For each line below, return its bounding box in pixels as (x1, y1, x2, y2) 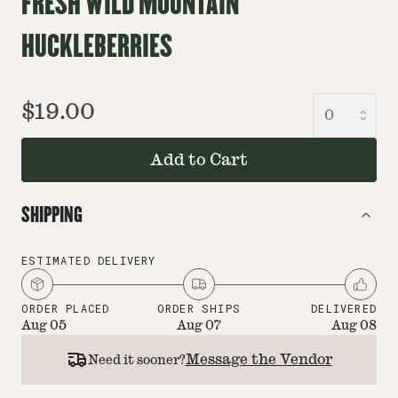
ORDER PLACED (21, 301, 110, 315)
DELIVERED (311, 301, 377, 315)
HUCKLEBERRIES (21, 29, 172, 64)
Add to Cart (150, 152, 248, 168)
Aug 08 (330, 319, 377, 331)
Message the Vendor (185, 353, 332, 367)
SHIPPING (21, 203, 83, 227)
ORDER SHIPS (156, 301, 242, 315)
